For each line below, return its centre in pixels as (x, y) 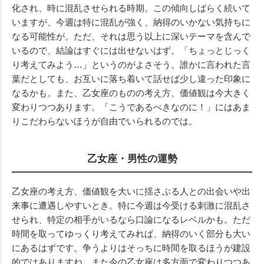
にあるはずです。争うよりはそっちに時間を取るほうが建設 (131, 248)
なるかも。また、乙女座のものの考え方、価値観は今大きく (131, 93)
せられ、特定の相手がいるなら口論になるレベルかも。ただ (131, 220)
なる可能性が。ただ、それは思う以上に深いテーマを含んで (131, 36)
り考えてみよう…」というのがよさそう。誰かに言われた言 (131, 65)
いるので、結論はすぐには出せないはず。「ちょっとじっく (131, 50)
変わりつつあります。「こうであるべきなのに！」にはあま (131, 107)
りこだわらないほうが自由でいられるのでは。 (105, 121)
